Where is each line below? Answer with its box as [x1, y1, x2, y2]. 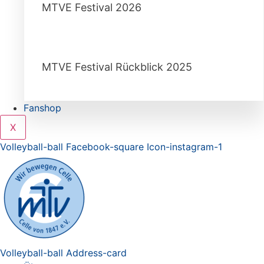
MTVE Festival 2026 [42, 1, 141, 14]
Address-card [66, 247, 127, 259]
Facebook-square [66, 141, 144, 153]
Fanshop [24, 102, 61, 114]
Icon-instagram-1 [147, 141, 222, 153]
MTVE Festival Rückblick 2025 [42, 61, 192, 73]
